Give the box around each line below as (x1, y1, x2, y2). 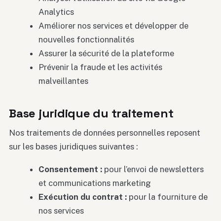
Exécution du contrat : (38, 192, 127, 202)
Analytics (38, 7, 74, 17)
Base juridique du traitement (9, 105, 174, 121)
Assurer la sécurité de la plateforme (38, 48, 174, 59)
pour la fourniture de (126, 192, 208, 202)
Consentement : (38, 164, 102, 175)
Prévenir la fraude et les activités (38, 62, 162, 73)
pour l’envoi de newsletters (102, 164, 204, 175)
